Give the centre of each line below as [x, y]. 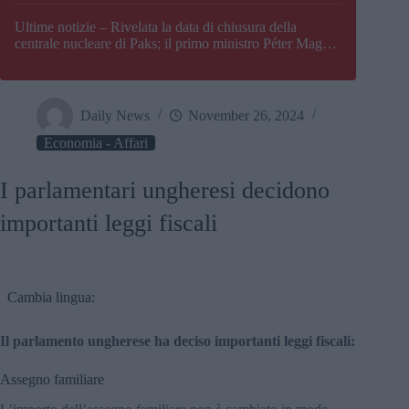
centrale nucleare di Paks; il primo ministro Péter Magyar [178, 44]
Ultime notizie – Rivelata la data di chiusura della [156, 27]
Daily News [115, 115]
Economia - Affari [96, 143]
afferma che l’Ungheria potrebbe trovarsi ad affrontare [170, 60]
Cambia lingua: [51, 298]
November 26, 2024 [246, 115]
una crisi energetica [70, 77]
